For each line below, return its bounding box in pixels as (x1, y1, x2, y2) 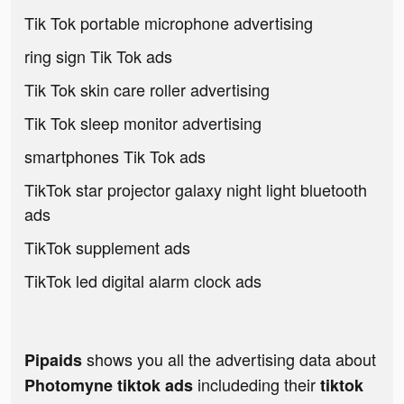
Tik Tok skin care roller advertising (24, 78, 270, 102)
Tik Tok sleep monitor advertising (24, 111, 262, 135)
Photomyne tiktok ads (24, 373, 197, 398)
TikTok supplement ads (24, 235, 190, 260)
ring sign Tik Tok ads (24, 44, 172, 69)
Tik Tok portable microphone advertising (24, 11, 313, 35)
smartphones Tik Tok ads (24, 144, 206, 169)
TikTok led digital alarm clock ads (24, 269, 262, 293)
